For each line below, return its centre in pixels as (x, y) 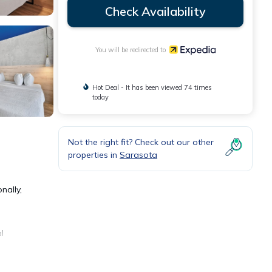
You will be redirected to (132, 49)
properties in (94, 155)
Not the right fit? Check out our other (141, 142)
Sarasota (138, 155)
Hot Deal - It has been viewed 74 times (152, 87)
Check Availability (155, 11)
